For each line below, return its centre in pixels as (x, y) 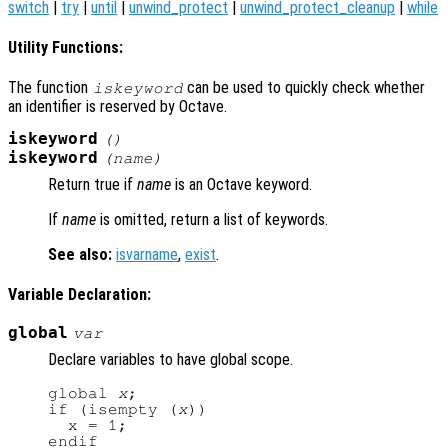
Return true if (92, 184)
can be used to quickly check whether (304, 88)
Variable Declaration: (79, 295)
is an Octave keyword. (241, 184)
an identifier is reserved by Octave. (117, 107)
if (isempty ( (113, 408)
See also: (80, 254)
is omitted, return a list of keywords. (212, 219)
